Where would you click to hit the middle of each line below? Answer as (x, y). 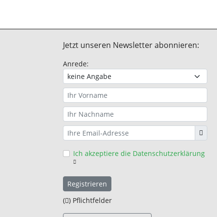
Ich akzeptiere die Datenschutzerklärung (139, 153)
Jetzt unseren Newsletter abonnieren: (131, 45)
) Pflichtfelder (90, 200)
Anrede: (76, 64)
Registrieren (87, 184)
